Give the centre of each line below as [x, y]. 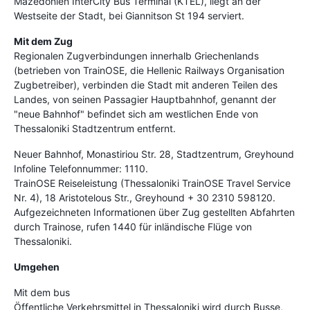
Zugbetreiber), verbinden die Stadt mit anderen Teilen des [146, 85]
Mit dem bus [42, 292]
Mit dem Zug [43, 41]
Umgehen [37, 267]
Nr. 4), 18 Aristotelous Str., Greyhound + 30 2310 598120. [145, 198]
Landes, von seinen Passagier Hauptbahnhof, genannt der [145, 99]
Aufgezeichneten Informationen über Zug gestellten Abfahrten [154, 212]
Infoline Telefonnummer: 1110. [81, 168]
